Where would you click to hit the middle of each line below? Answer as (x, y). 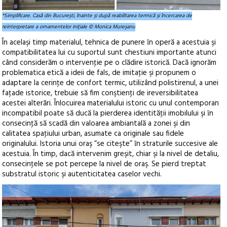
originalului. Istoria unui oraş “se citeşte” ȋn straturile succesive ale (110, 144)
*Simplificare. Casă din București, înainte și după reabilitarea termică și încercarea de (97, 16)
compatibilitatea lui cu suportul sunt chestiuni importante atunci (109, 53)
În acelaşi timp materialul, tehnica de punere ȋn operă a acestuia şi (109, 43)
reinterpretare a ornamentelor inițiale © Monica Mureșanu (69, 27)
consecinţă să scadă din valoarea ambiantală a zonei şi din (96, 124)
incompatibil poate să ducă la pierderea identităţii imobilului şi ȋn (108, 114)
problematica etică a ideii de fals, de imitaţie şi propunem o (99, 73)
